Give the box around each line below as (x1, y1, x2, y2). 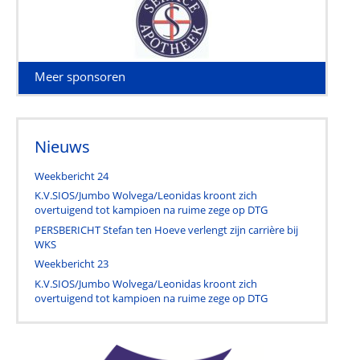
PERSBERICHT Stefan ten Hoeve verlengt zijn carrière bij (34, 222, 298, 237)
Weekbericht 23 (34, 256, 108, 272)
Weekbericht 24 (34, 168, 108, 183)
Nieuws (34, 135, 90, 157)
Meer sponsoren (34, 67, 125, 84)
